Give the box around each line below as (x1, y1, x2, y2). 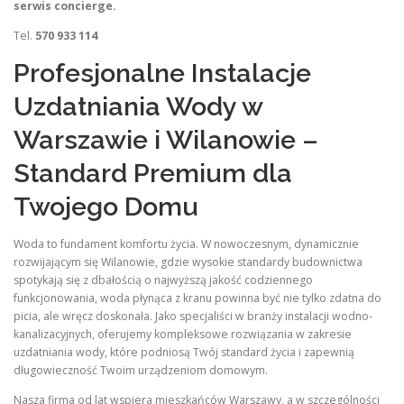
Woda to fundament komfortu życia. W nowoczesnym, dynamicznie (14, 235, 359, 252)
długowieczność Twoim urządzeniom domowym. (14, 362, 268, 378)
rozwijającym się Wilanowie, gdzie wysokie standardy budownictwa (14, 253, 363, 270)
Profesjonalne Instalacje (14, 57, 311, 88)
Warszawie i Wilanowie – (14, 124, 318, 155)
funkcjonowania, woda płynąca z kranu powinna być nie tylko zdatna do (14, 289, 381, 306)
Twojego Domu (14, 190, 198, 222)
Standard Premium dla (14, 157, 292, 188)
